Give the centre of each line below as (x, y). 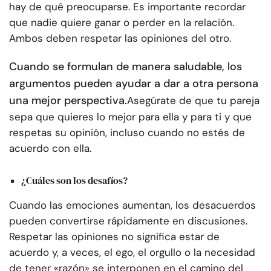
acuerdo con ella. (50, 149)
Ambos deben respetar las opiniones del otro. (120, 38)
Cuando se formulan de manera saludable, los (126, 67)
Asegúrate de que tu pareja (193, 101)
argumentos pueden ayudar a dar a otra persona (134, 84)
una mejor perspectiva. (68, 101)
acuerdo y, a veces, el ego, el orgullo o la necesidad (132, 252)
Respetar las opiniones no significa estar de (114, 236)
